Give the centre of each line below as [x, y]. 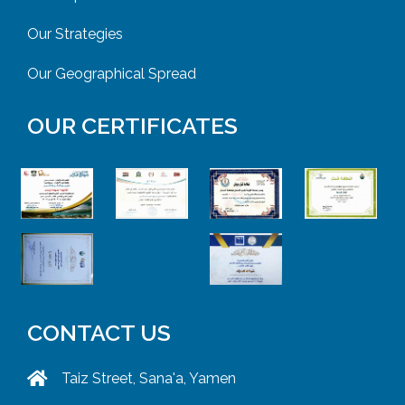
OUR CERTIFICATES [132, 125]
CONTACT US [99, 332]
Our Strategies [75, 33]
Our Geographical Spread [112, 73]
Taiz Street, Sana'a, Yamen [149, 378]
